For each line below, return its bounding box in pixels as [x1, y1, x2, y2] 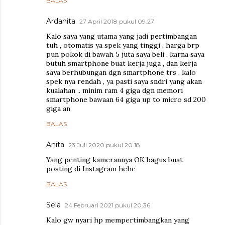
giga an [46, 104, 70, 114]
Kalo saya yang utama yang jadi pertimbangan [46, 32, 197, 41]
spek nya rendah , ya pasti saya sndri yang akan [46, 77, 202, 86]
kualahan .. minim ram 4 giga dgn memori [46, 86, 183, 95]
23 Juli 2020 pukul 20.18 [68, 141, 140, 149]
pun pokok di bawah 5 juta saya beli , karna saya [46, 50, 204, 59]
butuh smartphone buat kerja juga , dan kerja [46, 59, 197, 68]
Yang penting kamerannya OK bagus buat [46, 155, 183, 165]
